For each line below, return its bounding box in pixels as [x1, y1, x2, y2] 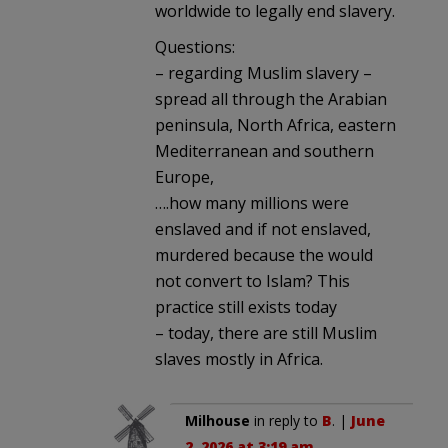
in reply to [250, 410, 322, 430]
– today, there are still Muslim [155, 321, 377, 344]
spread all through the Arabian [155, 87, 387, 110]
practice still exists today [155, 295, 337, 318]
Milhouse [185, 410, 250, 430]
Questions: [155, 35, 235, 58]
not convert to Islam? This [155, 269, 350, 292]
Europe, [155, 165, 214, 188]
